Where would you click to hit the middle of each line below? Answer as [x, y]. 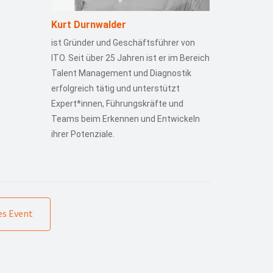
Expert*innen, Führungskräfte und [117, 104]
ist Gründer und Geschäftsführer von [123, 43]
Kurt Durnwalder [88, 25]
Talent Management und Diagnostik [121, 73]
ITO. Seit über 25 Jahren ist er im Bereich [130, 58]
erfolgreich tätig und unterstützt [115, 88]
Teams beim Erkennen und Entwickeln [125, 119]
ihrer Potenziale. [83, 134]
